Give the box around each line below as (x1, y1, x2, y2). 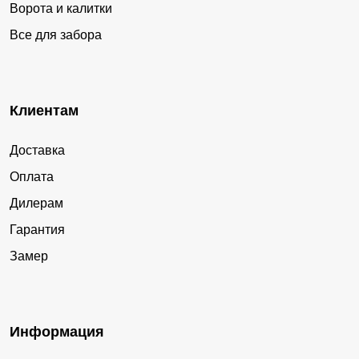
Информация (10, 323, 104, 340)
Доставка (10, 143, 65, 157)
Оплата (10, 169, 54, 184)
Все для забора (10, 27, 102, 42)
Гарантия (10, 222, 65, 236)
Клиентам (10, 102, 79, 119)
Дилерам (10, 196, 63, 210)
